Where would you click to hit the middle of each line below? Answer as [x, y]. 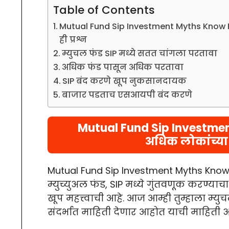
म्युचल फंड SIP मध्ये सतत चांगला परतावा [140, 53]
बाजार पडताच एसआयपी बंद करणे [127, 95]
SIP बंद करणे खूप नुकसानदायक [125, 81]
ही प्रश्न [73, 39]
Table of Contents [104, 10]
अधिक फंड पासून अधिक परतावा [123, 67]
